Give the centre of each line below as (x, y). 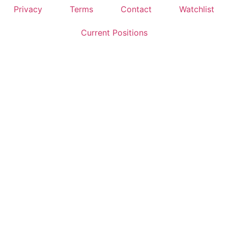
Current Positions (114, 33)
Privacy (28, 9)
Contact (136, 9)
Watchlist (197, 9)
